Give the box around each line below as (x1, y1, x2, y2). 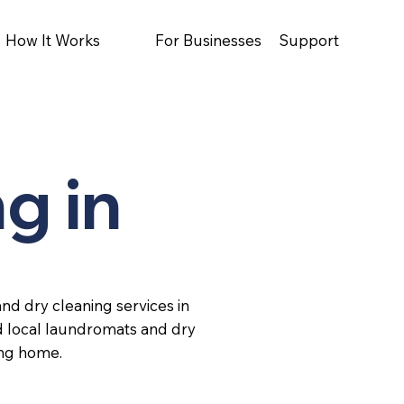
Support (278, 31, 339, 50)
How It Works (5, 30, 101, 50)
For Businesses (154, 31, 262, 50)
